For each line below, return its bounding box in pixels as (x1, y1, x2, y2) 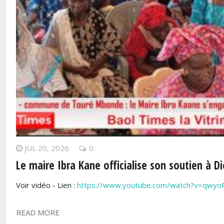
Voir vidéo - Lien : (16, 180, 77, 190)
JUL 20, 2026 (24, 143, 69, 153)
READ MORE (16, 207, 59, 217)
